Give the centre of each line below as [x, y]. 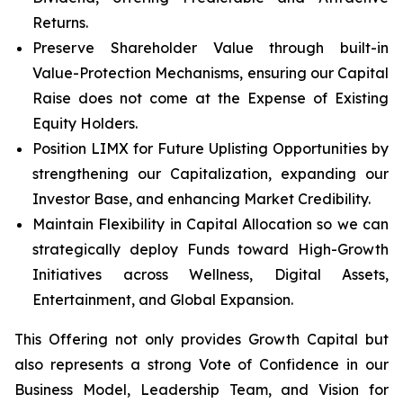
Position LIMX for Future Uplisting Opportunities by [210, 148]
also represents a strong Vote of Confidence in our [201, 364]
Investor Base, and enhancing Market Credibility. [201, 199]
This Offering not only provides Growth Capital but [201, 339]
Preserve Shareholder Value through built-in [210, 48]
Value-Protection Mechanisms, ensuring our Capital [210, 73]
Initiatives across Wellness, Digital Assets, [210, 274]
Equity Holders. [85, 123]
